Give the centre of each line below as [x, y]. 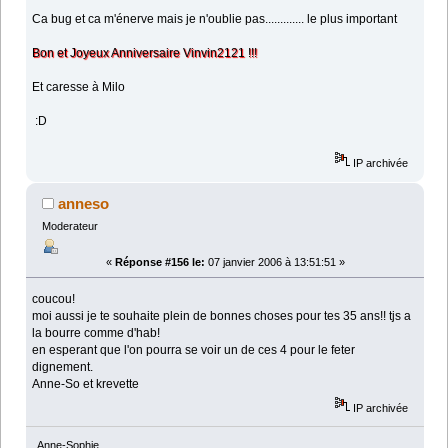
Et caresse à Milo [79, 87]
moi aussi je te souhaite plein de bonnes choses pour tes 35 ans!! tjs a [222, 315]
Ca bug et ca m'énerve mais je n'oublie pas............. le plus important [215, 19]
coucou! [54, 298]
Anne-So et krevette [86, 383]
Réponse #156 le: [159, 261]
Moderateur [69, 226]
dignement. [63, 366]
